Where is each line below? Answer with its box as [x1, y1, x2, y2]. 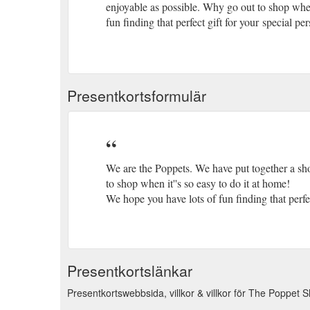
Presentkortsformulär [67, 84, 206, 106]
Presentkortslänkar [67, 259, 192, 281]
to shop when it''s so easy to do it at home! [106, 175, 290, 190]
